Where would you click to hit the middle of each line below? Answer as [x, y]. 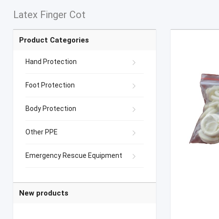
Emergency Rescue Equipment [74, 156]
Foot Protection [50, 85]
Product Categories [54, 40]
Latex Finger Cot [49, 15]
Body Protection [51, 109]
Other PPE [41, 132]
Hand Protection [51, 62]
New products [44, 193]
